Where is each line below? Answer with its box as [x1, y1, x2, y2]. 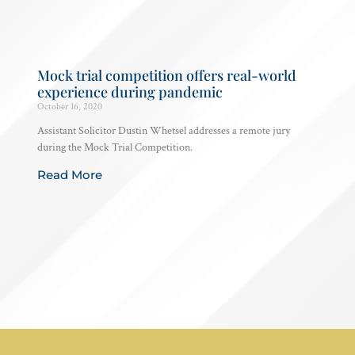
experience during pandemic [37, 82, 223, 102]
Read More [37, 167, 102, 183]
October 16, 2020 [37, 101, 102, 113]
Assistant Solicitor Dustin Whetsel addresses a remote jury [37, 124, 290, 139]
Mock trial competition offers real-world [37, 66, 296, 86]
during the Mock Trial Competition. [37, 140, 193, 155]
